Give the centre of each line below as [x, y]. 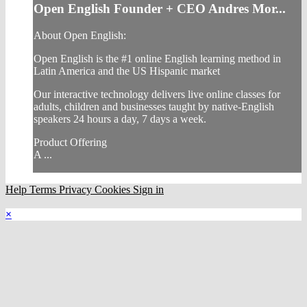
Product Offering [70, 142]
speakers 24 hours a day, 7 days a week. [120, 119]
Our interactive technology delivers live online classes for [157, 94]
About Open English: [80, 35]
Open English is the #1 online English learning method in [157, 58]
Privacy [77, 189]
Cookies [114, 189]
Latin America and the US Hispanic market [127, 71]
